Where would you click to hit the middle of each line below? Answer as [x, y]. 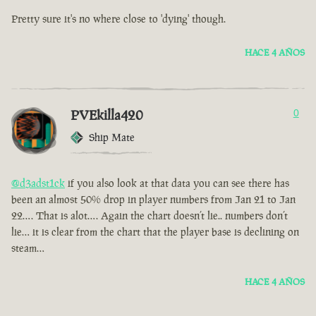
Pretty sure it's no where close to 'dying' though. [119, 19]
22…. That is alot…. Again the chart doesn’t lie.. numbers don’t [150, 216]
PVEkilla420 [107, 115]
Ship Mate [112, 138]
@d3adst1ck [38, 183]
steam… [28, 248]
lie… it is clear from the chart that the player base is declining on [155, 232]
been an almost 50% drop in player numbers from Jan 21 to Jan [153, 200]
